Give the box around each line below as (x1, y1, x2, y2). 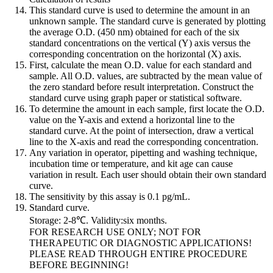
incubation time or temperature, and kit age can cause (29, 158, 233, 169)
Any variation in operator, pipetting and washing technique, (29, 147, 257, 158)
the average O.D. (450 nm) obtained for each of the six (29, 27, 239, 37)
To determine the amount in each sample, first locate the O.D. (29, 104, 264, 114)
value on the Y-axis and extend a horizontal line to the (29, 115, 235, 125)
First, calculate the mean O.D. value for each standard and (29, 60, 252, 70)
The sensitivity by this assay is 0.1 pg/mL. (29, 191, 190, 202)
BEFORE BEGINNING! (29, 260, 129, 270)
